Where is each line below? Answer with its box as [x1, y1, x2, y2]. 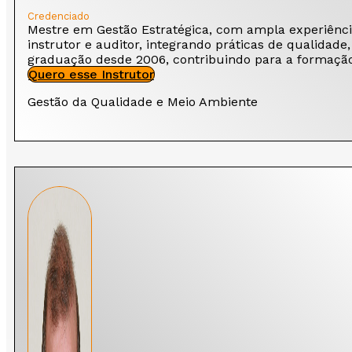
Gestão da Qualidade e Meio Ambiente [27, 94, 258, 110]
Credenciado [27, 10, 90, 23]
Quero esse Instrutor [28, 67, 154, 82]
